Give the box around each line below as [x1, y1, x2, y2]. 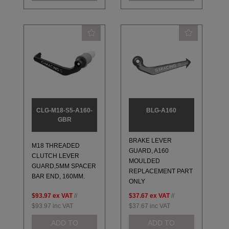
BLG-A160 [146, 106, 177, 114]
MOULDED [128, 157, 160, 165]
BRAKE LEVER [128, 137, 172, 145]
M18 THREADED [32, 142, 80, 150]
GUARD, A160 [128, 147, 169, 155]
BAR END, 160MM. [32, 173, 85, 180]
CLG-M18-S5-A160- [36, 106, 93, 114]
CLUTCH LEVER [32, 152, 80, 160]
